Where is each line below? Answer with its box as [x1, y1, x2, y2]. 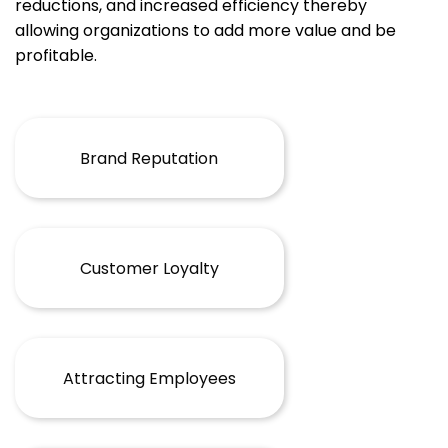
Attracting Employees [62, 366, 236, 390]
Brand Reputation [80, 146, 219, 170]
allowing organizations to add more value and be [15, 18, 396, 42]
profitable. [15, 43, 97, 67]
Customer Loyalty [79, 256, 219, 280]
